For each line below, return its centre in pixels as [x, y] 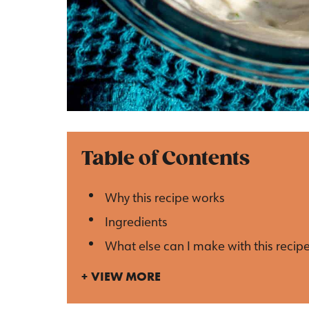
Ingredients [136, 221]
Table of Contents [166, 159]
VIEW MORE [126, 277]
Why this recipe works [165, 197]
